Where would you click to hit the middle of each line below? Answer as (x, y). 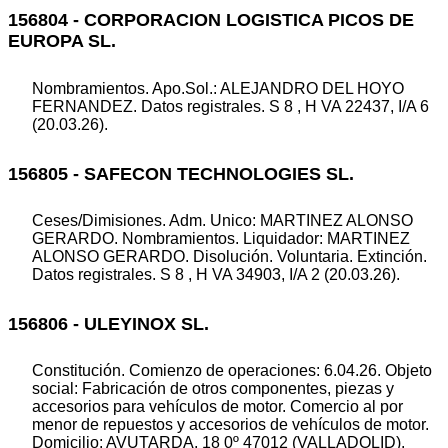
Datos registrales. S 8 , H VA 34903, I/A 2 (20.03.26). (216, 275)
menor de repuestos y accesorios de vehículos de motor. (230, 425)
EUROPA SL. (62, 41)
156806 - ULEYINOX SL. (108, 323)
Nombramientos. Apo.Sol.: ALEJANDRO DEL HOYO (218, 88)
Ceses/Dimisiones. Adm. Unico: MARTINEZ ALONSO (222, 221)
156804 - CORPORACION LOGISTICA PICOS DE (211, 20)
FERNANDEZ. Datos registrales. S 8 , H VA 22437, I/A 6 (230, 106)
